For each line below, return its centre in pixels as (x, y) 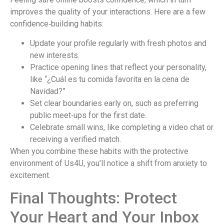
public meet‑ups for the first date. (88, 115)
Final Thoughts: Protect (93, 198)
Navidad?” (48, 91)
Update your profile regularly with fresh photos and (118, 43)
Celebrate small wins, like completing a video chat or (122, 127)
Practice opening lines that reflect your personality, (118, 67)
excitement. (30, 175)
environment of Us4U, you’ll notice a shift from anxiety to (108, 163)
